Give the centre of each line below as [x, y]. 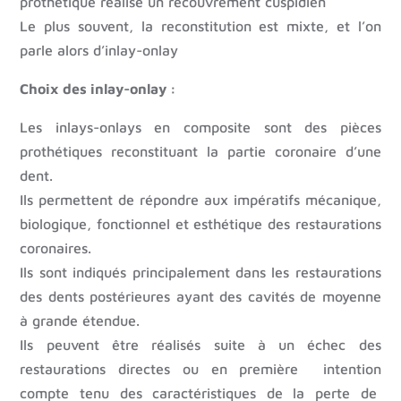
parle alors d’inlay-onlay [99, 51]
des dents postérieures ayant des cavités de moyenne [200, 297]
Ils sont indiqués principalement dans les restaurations [200, 273]
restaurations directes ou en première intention [200, 369]
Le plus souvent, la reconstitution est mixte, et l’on [200, 26]
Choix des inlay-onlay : [98, 89]
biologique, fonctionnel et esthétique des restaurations [200, 224]
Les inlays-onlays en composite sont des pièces [200, 128]
